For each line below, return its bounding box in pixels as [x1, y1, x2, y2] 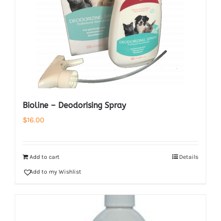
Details [179, 153, 198, 160]
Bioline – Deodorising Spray [23, 101, 126, 110]
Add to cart [30, 153, 60, 160]
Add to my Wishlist [30, 168, 81, 175]
